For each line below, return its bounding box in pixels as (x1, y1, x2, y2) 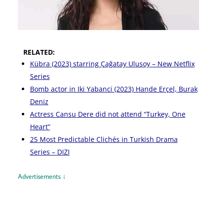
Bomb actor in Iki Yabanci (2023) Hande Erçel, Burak (30, 84, 198, 93)
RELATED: (23, 47, 55, 57)
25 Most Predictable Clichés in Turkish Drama (30, 134, 178, 144)
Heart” (30, 122, 50, 131)
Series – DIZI (30, 147, 70, 156)
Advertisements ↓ (17, 171, 66, 181)
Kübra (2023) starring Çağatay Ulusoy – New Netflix (30, 59, 195, 68)
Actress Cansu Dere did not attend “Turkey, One (30, 109, 186, 119)
